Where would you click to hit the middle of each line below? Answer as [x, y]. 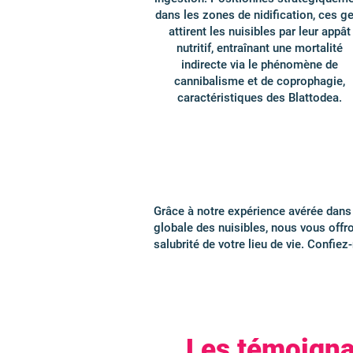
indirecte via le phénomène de [259, 65]
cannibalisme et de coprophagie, [259, 81]
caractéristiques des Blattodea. [259, 98]
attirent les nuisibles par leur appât [259, 32]
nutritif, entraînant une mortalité [259, 48]
